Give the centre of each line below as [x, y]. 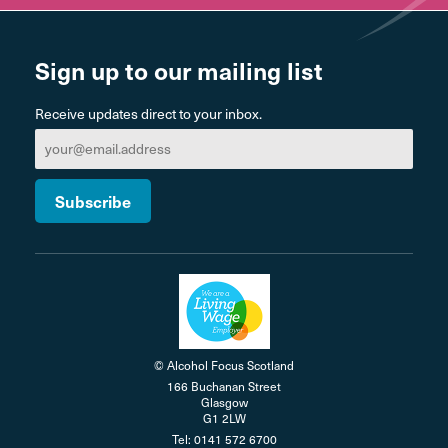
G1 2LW [224, 417]
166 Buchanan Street [224, 385]
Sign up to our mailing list [179, 69]
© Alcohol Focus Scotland [224, 364]
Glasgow [224, 401]
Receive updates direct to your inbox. [148, 113]
